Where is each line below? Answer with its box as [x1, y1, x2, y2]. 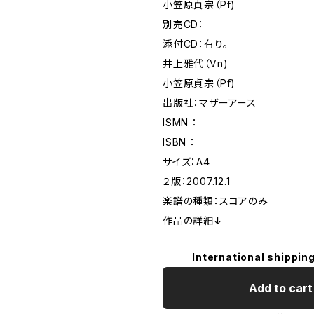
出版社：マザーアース [163, 97, 257, 109]
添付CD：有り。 [163, 38, 228, 50]
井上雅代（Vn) [163, 57, 228, 69]
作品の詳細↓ [163, 214, 223, 226]
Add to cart [248, 281, 313, 295]
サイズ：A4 [163, 156, 210, 168]
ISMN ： [163, 116, 198, 128]
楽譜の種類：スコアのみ [163, 195, 268, 207]
